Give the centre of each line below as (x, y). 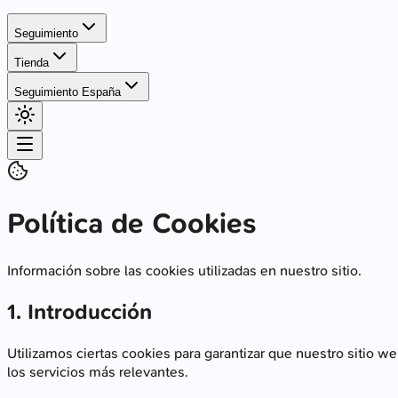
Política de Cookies (131, 223)
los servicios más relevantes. (98, 371)
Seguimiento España (68, 92)
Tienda (32, 63)
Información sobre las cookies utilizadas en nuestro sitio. (184, 270)
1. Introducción (80, 311)
